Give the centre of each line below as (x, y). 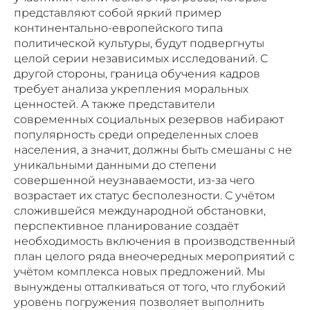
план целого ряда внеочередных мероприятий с (154, 256)
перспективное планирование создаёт (126, 226)
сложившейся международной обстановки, (140, 210)
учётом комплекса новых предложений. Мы (139, 271)
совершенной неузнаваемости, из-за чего (134, 180)
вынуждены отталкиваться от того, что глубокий (150, 286)
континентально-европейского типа (118, 28)
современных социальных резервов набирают (149, 119)
